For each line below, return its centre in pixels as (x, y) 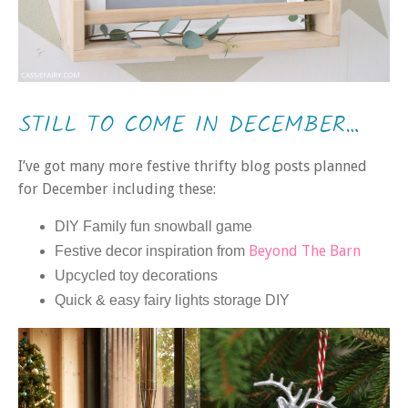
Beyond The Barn (305, 250)
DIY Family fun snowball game (153, 226)
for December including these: (117, 189)
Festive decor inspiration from (152, 250)
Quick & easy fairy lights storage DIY (172, 300)
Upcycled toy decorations (136, 275)
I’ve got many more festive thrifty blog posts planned (193, 167)
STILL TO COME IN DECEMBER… (189, 126)
